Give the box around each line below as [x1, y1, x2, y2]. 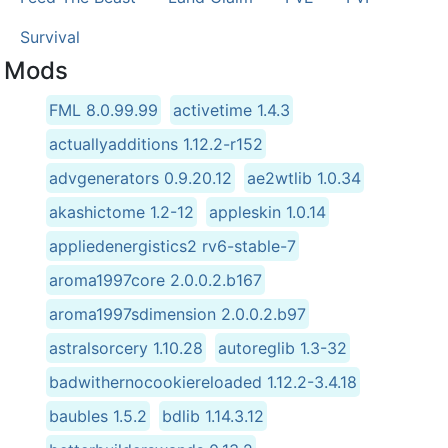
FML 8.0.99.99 [49, 99, 158, 120]
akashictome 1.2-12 [49, 201, 194, 222]
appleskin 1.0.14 [209, 201, 326, 222]
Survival [20, 26, 80, 47]
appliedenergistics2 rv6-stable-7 [49, 235, 296, 256]
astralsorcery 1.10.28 [49, 337, 203, 358]
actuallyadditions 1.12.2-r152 [49, 133, 263, 154]
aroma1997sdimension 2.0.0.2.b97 [49, 303, 306, 324]
